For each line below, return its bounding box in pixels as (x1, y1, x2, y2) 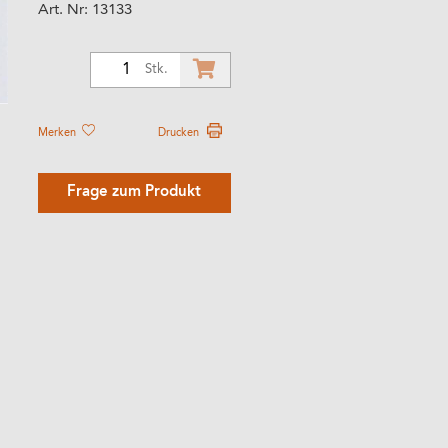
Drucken (157, 128, 199, 138)
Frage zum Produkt (67, 185, 202, 200)
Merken (37, 128, 79, 138)
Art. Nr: (37, 3, 92, 18)
